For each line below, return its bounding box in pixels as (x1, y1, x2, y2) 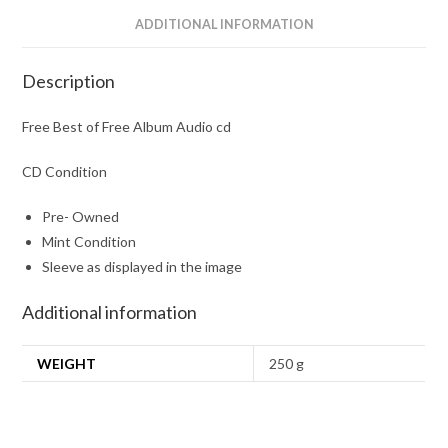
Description (22, 69, 116, 92)
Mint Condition (42, 232, 137, 250)
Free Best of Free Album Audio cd (22, 117, 232, 135)
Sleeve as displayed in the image (42, 257, 243, 275)
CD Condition (22, 162, 108, 180)
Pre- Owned (42, 207, 120, 225)
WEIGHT (37, 354, 97, 372)
